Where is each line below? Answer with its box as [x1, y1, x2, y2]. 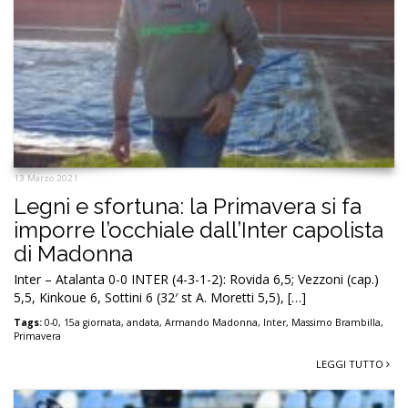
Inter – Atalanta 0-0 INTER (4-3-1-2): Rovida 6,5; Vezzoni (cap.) [14, 270, 379, 289]
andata [127, 316, 159, 330]
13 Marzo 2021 [14, 172, 78, 185]
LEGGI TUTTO [316, 357, 386, 372]
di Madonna [14, 240, 133, 268]
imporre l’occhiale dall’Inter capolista [14, 217, 383, 244]
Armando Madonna [165, 316, 258, 330]
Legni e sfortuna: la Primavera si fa [14, 193, 362, 220]
